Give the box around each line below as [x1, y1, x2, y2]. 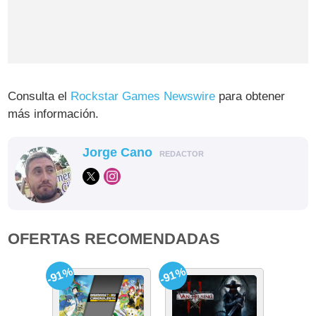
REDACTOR [159, 150, 205, 159]
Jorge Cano [83, 145, 153, 160]
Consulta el [8, 90, 71, 104]
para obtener [215, 90, 286, 104]
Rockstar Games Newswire [71, 90, 216, 104]
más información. [8, 107, 99, 121]
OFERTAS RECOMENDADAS [8, 230, 221, 248]
